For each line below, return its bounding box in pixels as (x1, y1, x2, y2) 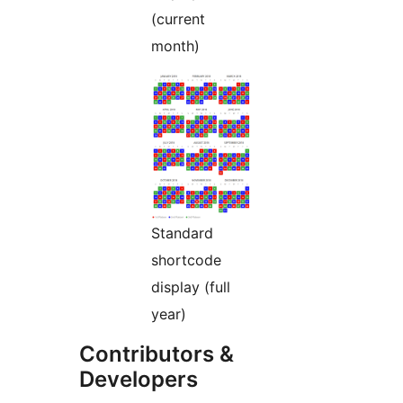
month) (151, 37, 200, 56)
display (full (151, 278, 230, 297)
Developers (79, 366, 198, 393)
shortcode (151, 251, 221, 270)
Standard (151, 224, 213, 243)
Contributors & (79, 341, 234, 368)
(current (151, 10, 205, 29)
